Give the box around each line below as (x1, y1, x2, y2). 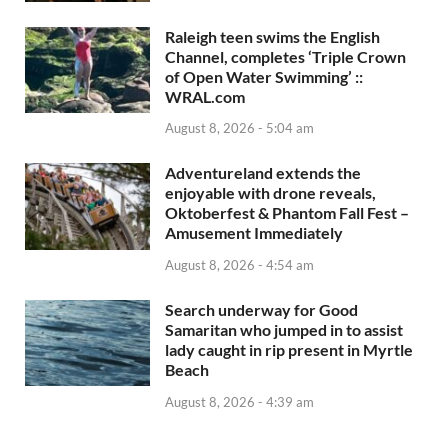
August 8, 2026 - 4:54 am (165, 257, 314, 274)
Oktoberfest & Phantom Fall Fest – (165, 203, 409, 223)
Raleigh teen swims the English (165, 26, 380, 46)
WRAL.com (165, 86, 245, 106)
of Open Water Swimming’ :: (165, 66, 363, 86)
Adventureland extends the (165, 163, 361, 183)
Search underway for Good (165, 300, 358, 320)
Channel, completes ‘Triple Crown (165, 46, 406, 66)
